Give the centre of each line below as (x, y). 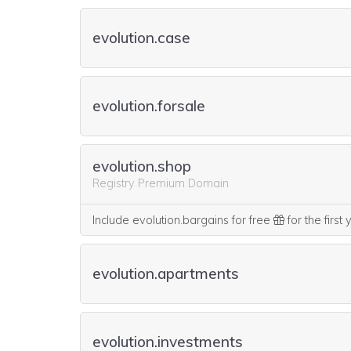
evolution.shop (142, 166)
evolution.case (141, 38)
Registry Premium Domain (161, 183)
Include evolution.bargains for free (183, 220)
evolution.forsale (149, 106)
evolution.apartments (166, 273)
